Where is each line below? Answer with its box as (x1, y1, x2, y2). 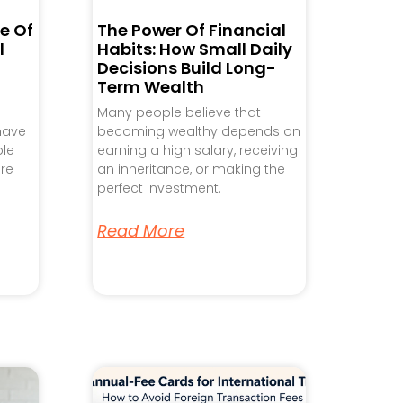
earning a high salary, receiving (97, 140, 299, 159)
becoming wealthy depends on (97, 121, 301, 140)
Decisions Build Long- (97, 56, 277, 79)
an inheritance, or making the (97, 159, 286, 178)
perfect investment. (97, 178, 222, 197)
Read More (97, 219, 185, 242)
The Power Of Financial (97, 18, 287, 41)
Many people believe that (97, 103, 262, 121)
